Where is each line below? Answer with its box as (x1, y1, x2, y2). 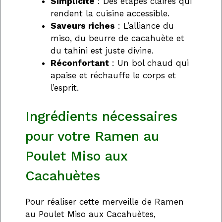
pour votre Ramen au (25, 128, 159, 145)
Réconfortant (51, 57, 109, 68)
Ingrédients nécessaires (25, 109, 177, 125)
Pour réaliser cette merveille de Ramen (25, 197, 184, 207)
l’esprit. (51, 82, 79, 93)
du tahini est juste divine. (51, 45, 154, 55)
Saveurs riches (51, 20, 115, 31)
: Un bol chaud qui (109, 57, 189, 68)
